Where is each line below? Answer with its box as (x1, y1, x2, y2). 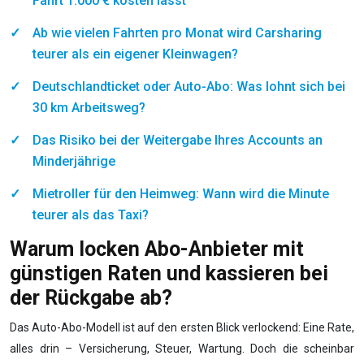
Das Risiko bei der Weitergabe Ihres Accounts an (32, 132, 323, 148)
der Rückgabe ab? (10, 286, 172, 310)
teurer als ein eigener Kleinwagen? (32, 46, 238, 62)
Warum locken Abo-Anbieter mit (10, 237, 304, 261)
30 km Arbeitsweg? (32, 100, 145, 115)
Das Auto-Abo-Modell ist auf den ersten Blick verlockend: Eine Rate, (10, 321, 354, 334)
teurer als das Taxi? (32, 207, 149, 223)
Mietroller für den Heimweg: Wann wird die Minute (32, 186, 329, 201)
